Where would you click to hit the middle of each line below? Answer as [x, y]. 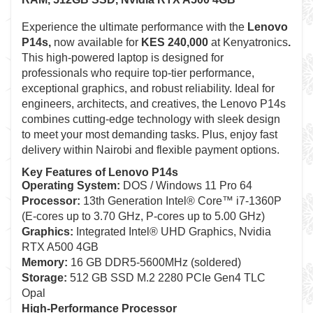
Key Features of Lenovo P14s [100, 172]
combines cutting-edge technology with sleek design [151, 119]
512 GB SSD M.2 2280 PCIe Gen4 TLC [166, 278]
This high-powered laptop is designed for [123, 58]
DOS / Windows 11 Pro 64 [186, 185]
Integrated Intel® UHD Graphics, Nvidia [172, 232]
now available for [96, 42]
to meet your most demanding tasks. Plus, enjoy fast [150, 134]
